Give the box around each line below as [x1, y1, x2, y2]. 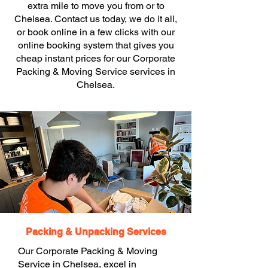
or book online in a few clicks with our [17, 26, 175, 38]
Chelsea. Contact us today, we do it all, [14, 13, 177, 25]
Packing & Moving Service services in [16, 66, 175, 77]
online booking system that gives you [17, 39, 174, 51]
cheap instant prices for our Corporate [16, 53, 175, 64]
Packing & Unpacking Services [25, 226, 166, 237]
